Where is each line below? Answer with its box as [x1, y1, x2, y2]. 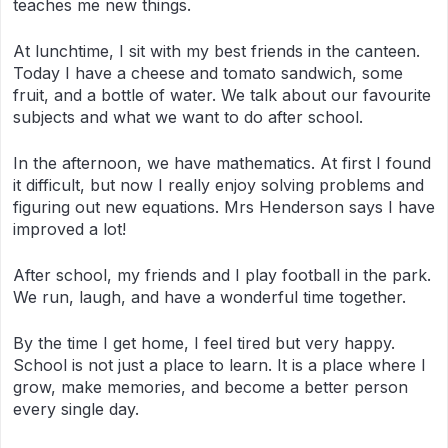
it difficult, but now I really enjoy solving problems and [13, 175, 424, 195]
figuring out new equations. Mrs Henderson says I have [13, 197, 435, 217]
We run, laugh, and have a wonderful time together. [13, 287, 406, 307]
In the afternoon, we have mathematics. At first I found [13, 153, 431, 173]
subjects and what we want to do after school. [13, 107, 363, 127]
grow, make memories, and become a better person [13, 377, 408, 397]
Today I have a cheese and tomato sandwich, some [13, 63, 403, 83]
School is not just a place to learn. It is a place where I [13, 355, 426, 375]
